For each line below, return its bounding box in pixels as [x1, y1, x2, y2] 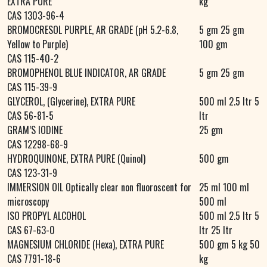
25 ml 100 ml [199, 180, 249, 195]
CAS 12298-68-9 [7, 137, 68, 152]
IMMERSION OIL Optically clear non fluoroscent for [7, 180, 191, 195]
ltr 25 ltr [199, 223, 232, 238]
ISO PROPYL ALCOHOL [7, 209, 86, 223]
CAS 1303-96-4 [7, 8, 64, 23]
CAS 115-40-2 [7, 51, 58, 66]
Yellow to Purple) [7, 37, 68, 52]
